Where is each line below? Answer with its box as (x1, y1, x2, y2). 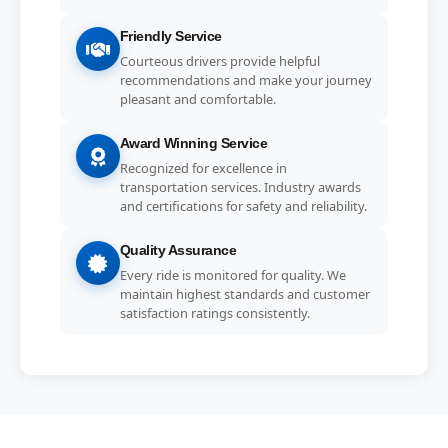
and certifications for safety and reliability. (119, 196, 367, 215)
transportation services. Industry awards (119, 177, 361, 196)
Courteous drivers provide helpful (119, 51, 320, 70)
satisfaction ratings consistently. (119, 303, 310, 322)
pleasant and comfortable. (119, 89, 276, 108)
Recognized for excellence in (119, 158, 287, 177)
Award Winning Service (119, 135, 268, 152)
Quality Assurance (119, 242, 237, 259)
